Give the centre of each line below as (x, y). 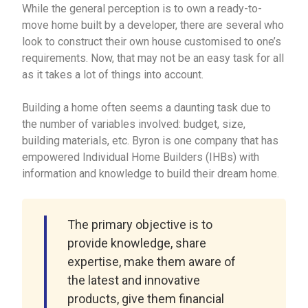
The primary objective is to (140, 225)
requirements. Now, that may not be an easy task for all (153, 58)
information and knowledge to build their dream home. (151, 174)
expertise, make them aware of (152, 262)
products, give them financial (146, 299)
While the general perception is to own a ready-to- (142, 9)
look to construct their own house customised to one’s (152, 42)
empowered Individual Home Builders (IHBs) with (141, 157)
